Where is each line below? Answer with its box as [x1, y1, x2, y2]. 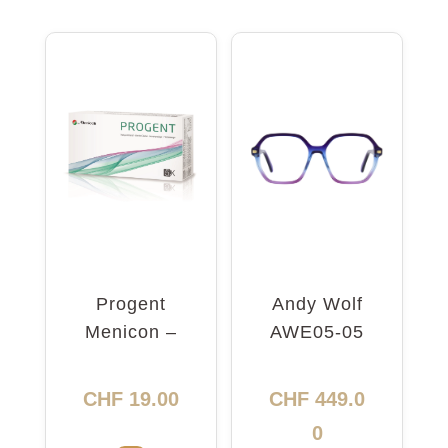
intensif [98, 377, 164, 398]
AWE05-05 [270, 321, 365, 342]
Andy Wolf [271, 293, 363, 314]
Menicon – [84, 321, 177, 342]
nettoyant [89, 349, 173, 370]
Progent [95, 293, 166, 314]
